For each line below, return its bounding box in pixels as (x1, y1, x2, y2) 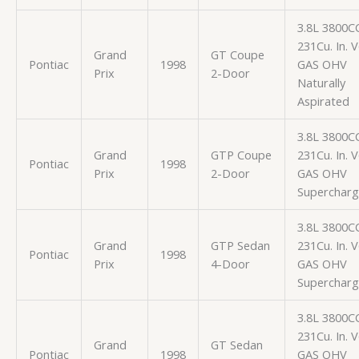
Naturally (296, 74, 345, 91)
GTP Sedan (210, 236, 270, 253)
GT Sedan (210, 336, 263, 353)
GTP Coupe (210, 146, 272, 163)
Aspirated (296, 92, 349, 109)
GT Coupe (210, 46, 264, 63)
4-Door (210, 255, 250, 272)
